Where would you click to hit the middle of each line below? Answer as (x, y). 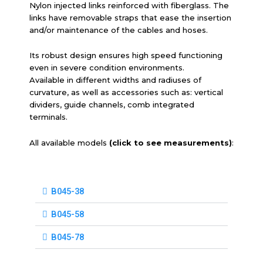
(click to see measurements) (171, 143)
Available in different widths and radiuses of (115, 80)
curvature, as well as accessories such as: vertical (126, 92)
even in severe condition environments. (107, 68)
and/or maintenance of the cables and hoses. (119, 30)
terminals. (48, 117)
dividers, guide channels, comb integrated (112, 105)
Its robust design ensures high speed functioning (126, 55)
